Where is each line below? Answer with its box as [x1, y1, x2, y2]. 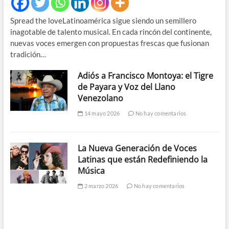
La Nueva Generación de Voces [78, 142, 197, 154]
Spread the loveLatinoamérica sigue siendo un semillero [10, 15, 196, 25]
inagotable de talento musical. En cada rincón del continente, [10, 27, 212, 36]
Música [78, 165, 105, 176]
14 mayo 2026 [83, 109, 120, 117]
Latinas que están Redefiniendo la [78, 153, 208, 165]
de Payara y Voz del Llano [78, 81, 176, 93]
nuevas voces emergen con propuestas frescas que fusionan [10, 38, 209, 48]
